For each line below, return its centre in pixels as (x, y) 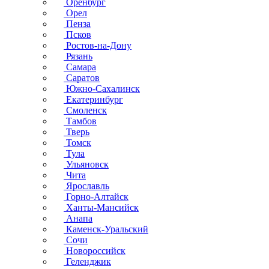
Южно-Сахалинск (102, 89)
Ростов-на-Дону (98, 45)
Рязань (78, 56)
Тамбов (80, 121)
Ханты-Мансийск (101, 207)
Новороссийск (95, 251)
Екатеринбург (93, 99)
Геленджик (87, 261)
